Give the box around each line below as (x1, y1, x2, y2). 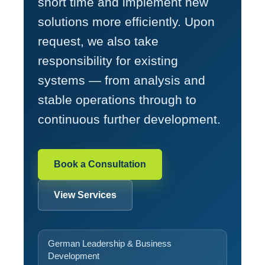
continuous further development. (38, 112, 221, 126)
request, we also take (38, 34, 159, 48)
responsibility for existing (38, 54, 178, 67)
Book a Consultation (54, 159, 146, 169)
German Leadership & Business (48, 238, 172, 248)
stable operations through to (38, 93, 196, 106)
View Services (54, 190, 117, 200)
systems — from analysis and (38, 73, 205, 87)
